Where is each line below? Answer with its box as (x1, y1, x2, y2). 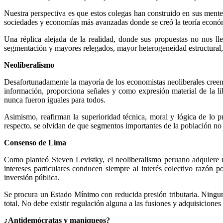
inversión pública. (4, 173, 60, 182)
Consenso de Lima (4, 138, 66, 147)
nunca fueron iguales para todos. (4, 95, 106, 104)
